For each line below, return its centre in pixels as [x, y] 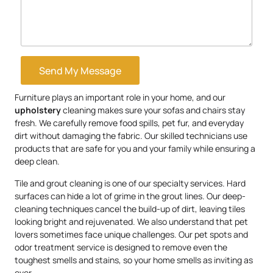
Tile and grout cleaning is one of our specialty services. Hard [130, 183]
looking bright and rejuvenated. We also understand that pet [131, 221]
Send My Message [80, 70]
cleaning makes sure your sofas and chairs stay [153, 110]
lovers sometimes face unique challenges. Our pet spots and [131, 234]
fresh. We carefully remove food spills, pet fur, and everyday [129, 123]
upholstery [38, 110]
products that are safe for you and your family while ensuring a [135, 149]
